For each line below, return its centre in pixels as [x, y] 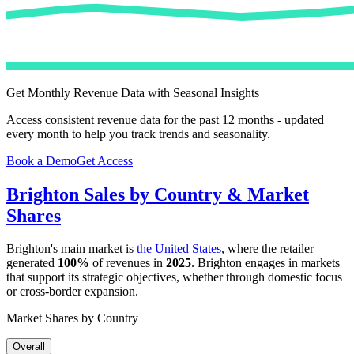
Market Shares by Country [72, 318]
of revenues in [128, 263]
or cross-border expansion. [72, 292]
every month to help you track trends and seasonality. [138, 134]
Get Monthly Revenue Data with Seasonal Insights [133, 92]
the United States [179, 249]
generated [32, 263]
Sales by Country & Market [194, 194]
